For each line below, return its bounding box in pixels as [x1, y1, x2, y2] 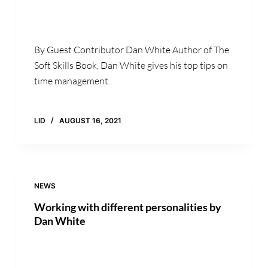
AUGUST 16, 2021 [59, 116, 121, 126]
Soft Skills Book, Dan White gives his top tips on [33, 59, 228, 72]
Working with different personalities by [33, 200, 221, 214]
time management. [33, 75, 110, 87]
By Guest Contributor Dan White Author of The [33, 44, 229, 56]
